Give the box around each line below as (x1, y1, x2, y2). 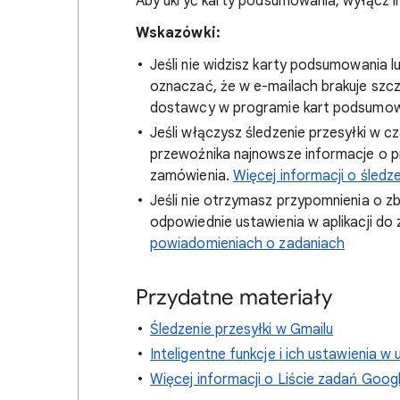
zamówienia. (150, 167, 233, 185)
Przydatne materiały (136, 284, 332, 311)
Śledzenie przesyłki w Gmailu (150, 321, 334, 338)
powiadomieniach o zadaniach (150, 235, 346, 253)
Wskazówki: (136, 24, 221, 42)
